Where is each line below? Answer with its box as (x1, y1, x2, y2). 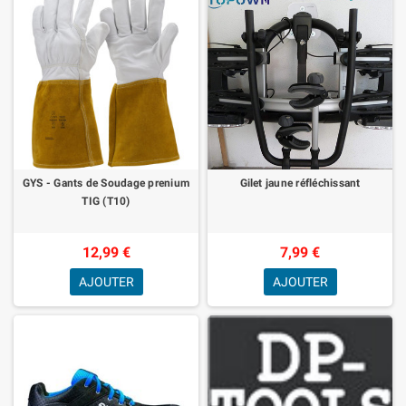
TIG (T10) (82, 194, 130, 208)
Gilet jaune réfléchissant (239, 176, 361, 189)
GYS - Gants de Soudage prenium (22, 176, 190, 189)
